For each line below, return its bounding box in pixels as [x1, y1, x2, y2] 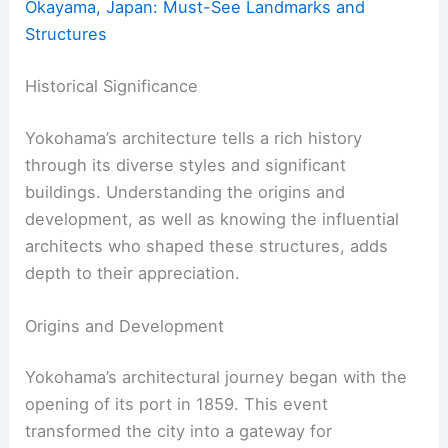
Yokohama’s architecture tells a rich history [25, 127, 363, 148]
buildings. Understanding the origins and [25, 181, 346, 202]
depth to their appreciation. [25, 262, 241, 283]
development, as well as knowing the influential [25, 208, 400, 229]
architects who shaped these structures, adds [25, 235, 389, 256]
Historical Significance [25, 76, 199, 96]
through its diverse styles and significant [25, 154, 347, 175]
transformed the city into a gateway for [25, 421, 333, 442]
